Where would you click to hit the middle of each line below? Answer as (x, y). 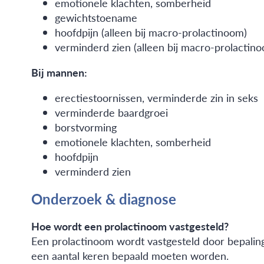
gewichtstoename (96, 18)
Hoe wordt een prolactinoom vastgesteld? (130, 226)
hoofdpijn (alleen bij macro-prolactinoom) (151, 32)
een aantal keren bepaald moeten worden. (130, 255)
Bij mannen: (59, 72)
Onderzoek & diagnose (103, 199)
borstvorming (85, 127)
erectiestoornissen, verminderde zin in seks (156, 98)
